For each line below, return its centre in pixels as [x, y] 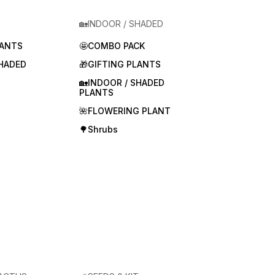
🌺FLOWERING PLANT [125, 110]
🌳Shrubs [98, 129]
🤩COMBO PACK [112, 45]
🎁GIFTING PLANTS [120, 64]
